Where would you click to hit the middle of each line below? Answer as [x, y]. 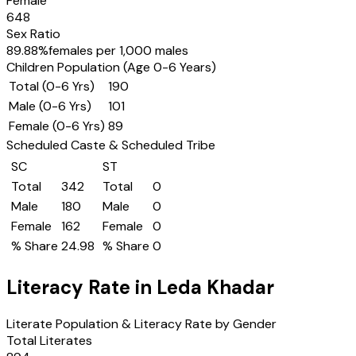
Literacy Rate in [81, 287]
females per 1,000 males [118, 50]
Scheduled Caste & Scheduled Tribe [111, 145]
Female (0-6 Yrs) [57, 126]
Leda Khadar [215, 287]
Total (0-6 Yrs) [52, 86]
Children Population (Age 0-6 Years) [111, 67]
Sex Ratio [33, 34]
